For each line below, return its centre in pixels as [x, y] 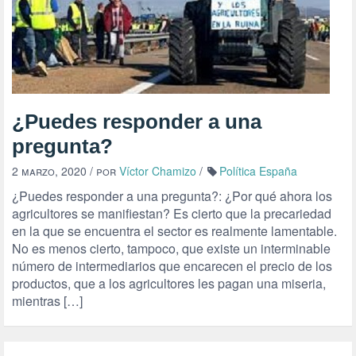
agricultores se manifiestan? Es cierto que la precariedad [172, 213]
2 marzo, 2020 [49, 171]
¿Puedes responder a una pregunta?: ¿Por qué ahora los [172, 196]
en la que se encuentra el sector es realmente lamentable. [174, 231]
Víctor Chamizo [158, 171]
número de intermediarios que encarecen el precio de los [172, 266]
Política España [258, 171]
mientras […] [47, 301]
